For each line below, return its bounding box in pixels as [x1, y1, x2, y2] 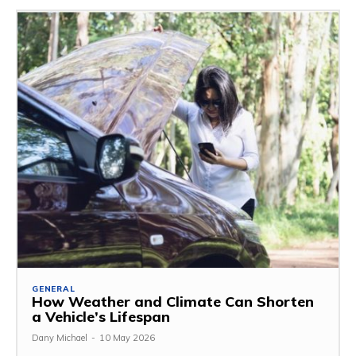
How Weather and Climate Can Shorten [32, 292, 314, 311]
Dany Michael [32, 331, 87, 343]
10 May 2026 [99, 331, 155, 343]
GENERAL [32, 283, 75, 294]
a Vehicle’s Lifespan [32, 307, 170, 326]
